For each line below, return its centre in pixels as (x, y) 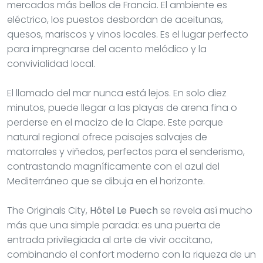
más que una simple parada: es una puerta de (114, 225)
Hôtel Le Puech (124, 210)
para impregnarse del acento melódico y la (107, 49)
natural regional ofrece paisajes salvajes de (107, 137)
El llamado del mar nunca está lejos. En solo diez (117, 93)
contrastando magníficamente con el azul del (113, 166)
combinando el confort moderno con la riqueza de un (131, 254)
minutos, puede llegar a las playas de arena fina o (122, 107)
